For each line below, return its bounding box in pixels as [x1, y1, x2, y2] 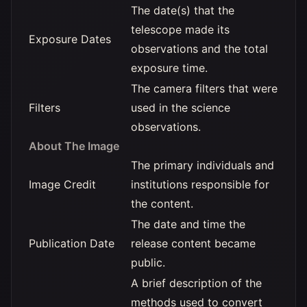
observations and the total [131, 42, 268, 56]
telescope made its [131, 23, 230, 36]
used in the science [131, 101, 230, 114]
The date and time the [131, 217, 245, 231]
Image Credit [29, 177, 96, 191]
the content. [131, 197, 193, 210]
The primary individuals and [131, 158, 274, 172]
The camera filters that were [131, 82, 278, 95]
